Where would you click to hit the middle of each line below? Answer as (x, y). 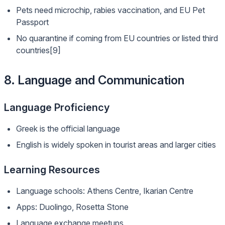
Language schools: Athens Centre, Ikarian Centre (105, 191)
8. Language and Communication (94, 80)
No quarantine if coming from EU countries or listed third (117, 38)
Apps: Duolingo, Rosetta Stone (72, 207)
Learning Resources (52, 170)
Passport (32, 22)
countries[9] (38, 50)
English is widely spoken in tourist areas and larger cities (116, 145)
